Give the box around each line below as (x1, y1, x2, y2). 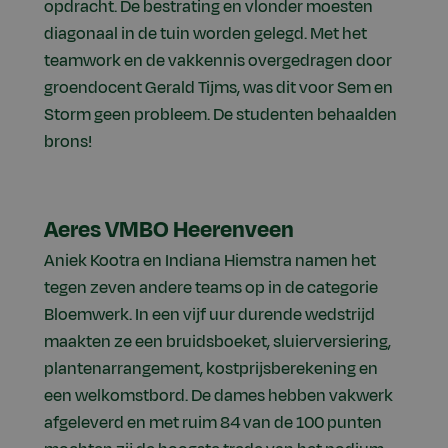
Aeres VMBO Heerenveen (44, 214, 294, 247)
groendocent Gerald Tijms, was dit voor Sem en (44, 76, 393, 101)
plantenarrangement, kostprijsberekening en (44, 357, 378, 382)
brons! (44, 130, 95, 155)
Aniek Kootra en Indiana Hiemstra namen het (44, 249, 376, 274)
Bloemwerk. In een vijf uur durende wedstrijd (44, 303, 375, 328)
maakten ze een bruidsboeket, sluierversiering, (44, 330, 391, 355)
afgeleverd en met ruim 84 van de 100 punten (44, 411, 382, 436)
